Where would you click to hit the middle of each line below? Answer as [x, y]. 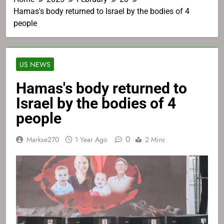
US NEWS [35, 65]
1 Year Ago [91, 140]
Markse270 [43, 140]
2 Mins [155, 140]
